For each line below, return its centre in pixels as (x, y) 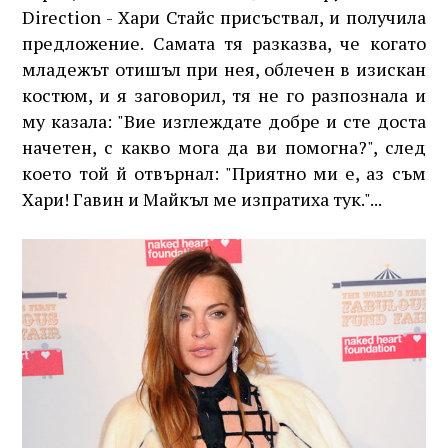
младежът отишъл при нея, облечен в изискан (224, 69)
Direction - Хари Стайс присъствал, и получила (224, 17)
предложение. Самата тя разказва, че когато (224, 43)
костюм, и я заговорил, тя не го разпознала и (224, 95)
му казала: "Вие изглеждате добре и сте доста (224, 121)
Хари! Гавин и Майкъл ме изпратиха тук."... (202, 199)
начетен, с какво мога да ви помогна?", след (224, 147)
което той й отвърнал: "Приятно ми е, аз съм (224, 173)
